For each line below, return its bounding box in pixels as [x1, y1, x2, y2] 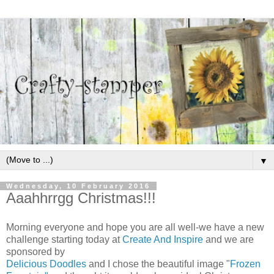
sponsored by [6, 246, 65, 257]
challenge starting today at [6, 234, 120, 245]
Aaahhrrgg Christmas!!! [6, 190, 156, 207]
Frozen [230, 258, 261, 269]
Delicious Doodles [6, 258, 86, 269]
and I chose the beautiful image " [86, 258, 230, 269]
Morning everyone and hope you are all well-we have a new [6, 221, 264, 232]
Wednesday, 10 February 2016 [6, 182, 150, 190]
